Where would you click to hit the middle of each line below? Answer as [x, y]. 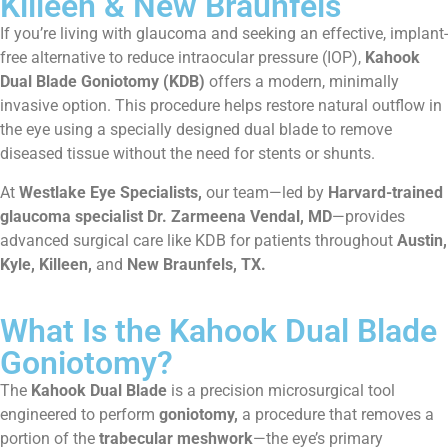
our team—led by [265, 192]
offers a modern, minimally [302, 82]
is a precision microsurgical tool [281, 391]
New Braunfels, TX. [196, 264]
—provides [368, 216]
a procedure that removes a [336, 415]
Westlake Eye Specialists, [110, 192]
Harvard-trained [385, 192]
